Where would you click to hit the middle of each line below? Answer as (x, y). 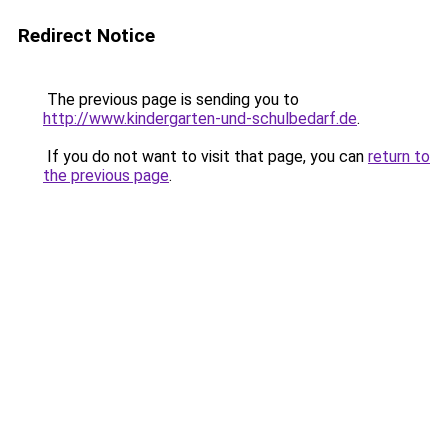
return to (399, 156)
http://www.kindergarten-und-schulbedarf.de (200, 118)
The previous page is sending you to (171, 99)
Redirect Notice (86, 35)
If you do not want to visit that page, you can (205, 156)
